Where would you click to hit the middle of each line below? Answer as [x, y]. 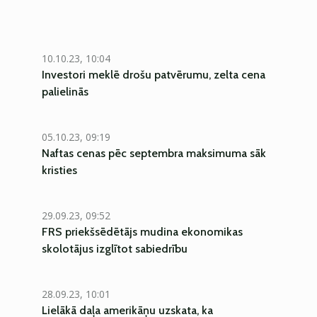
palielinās [65, 92]
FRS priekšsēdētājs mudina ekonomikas [142, 232]
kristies [59, 170]
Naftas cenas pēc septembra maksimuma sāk [154, 153]
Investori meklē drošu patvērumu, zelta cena [154, 75]
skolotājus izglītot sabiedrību [115, 249]
